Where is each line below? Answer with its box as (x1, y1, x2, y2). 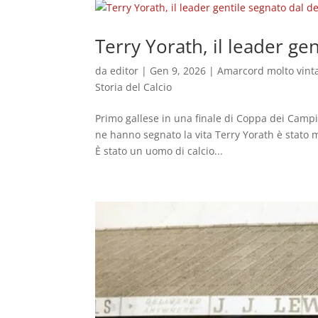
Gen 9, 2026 (150, 63, 207, 77)
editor (110, 63, 139, 77)
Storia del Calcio (95, 79, 172, 94)
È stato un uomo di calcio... (95, 143, 224, 158)
